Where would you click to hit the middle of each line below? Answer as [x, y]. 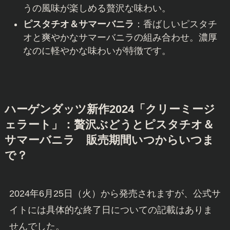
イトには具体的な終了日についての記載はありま [111, 210]
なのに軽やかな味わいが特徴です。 [97, 51]
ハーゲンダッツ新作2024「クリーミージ [110, 109]
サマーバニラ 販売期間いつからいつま [109, 140]
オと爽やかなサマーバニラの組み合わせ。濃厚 [120, 37]
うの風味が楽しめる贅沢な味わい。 [97, 8]
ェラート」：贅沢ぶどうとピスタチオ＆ [109, 124]
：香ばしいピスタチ [175, 24]
